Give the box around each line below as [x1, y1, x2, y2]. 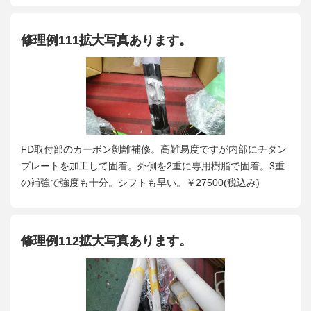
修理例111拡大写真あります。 [21, 33, 192, 47]
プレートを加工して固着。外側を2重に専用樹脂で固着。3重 [21, 160, 285, 171]
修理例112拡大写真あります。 [21, 234, 192, 249]
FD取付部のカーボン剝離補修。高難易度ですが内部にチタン [21, 143, 287, 155]
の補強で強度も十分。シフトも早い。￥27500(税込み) [21, 176, 260, 188]
